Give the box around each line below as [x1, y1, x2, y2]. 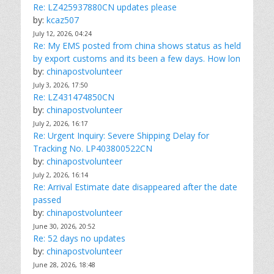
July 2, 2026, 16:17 [33, 119, 88, 128]
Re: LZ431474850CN [33, 91, 114, 103]
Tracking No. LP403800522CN [33, 143, 152, 154]
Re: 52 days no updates [33, 232, 125, 244]
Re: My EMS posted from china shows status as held [33, 40, 241, 51]
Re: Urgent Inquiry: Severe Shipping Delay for [33, 130, 209, 141]
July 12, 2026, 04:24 [33, 29, 92, 38]
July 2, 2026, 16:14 [33, 171, 88, 179]
